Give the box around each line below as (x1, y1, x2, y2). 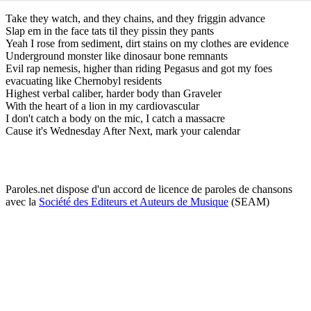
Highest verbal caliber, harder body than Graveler (6, 87, 221, 99)
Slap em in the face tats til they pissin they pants (6, 24, 214, 37)
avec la (6, 195, 39, 208)
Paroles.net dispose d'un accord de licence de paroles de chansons (6, 183, 292, 195)
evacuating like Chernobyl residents (6, 74, 162, 87)
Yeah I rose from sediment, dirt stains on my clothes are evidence (6, 37, 289, 49)
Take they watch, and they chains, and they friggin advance (6, 12, 265, 24)
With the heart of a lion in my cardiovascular (6, 99, 199, 112)
